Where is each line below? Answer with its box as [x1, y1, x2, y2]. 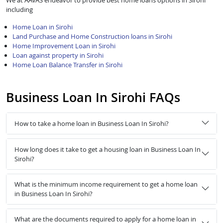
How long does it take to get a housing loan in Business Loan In [14, 144, 201, 154]
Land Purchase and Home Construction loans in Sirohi [12, 32, 172, 41]
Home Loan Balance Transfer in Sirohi [12, 60, 122, 70]
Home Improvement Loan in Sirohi [12, 41, 115, 51]
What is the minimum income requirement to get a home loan [14, 180, 198, 189]
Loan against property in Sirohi [12, 51, 104, 60]
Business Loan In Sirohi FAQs [6, 89, 180, 106]
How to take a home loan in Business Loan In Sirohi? [14, 118, 169, 128]
